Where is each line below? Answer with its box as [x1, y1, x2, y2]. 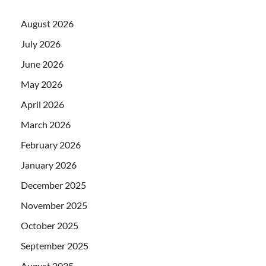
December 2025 [21, 179, 86, 191]
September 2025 [21, 240, 88, 252]
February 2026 [21, 139, 81, 151]
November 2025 [21, 199, 87, 211]
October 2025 [21, 220, 78, 232]
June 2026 [21, 58, 64, 70]
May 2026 [21, 78, 62, 90]
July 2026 [21, 38, 61, 50]
